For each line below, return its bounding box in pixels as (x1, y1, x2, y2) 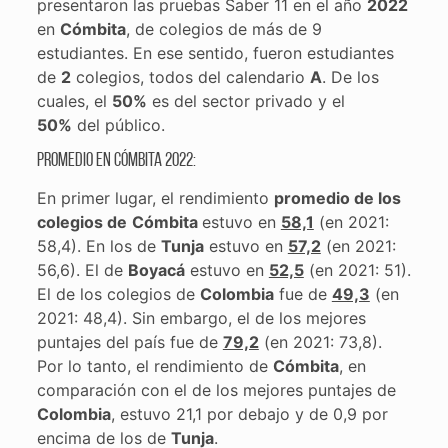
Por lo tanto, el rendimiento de (36, 356, 273, 377)
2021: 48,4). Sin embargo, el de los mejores (36, 308, 366, 329)
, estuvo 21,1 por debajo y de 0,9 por (110, 404, 388, 425)
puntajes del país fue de (36, 332, 223, 353)
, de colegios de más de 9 (125, 19, 322, 40)
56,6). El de (36, 260, 128, 281)
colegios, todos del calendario (70, 67, 310, 88)
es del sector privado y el (146, 91, 345, 112)
